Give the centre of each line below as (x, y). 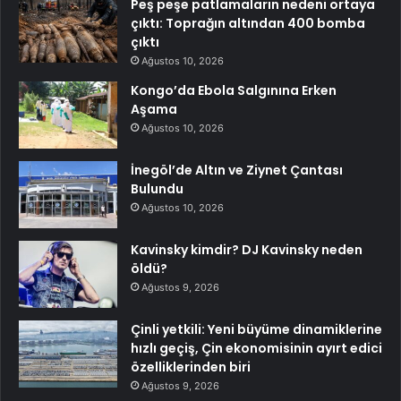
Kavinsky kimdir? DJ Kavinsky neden (247, 250)
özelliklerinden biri (191, 367)
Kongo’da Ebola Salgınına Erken (234, 91)
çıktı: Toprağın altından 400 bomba (248, 24)
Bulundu (157, 189)
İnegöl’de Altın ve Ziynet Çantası (237, 171)
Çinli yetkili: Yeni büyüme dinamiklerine (256, 330)
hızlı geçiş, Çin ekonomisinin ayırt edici (256, 349)
